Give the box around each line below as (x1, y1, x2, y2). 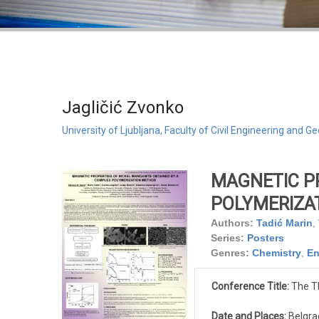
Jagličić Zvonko (62, 98, 184, 118)
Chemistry (251, 247, 301, 259)
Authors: (210, 217, 253, 229)
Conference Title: (211, 281, 289, 293)
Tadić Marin (256, 217, 313, 229)
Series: (210, 232, 244, 244)
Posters (246, 232, 284, 244)
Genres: (210, 247, 249, 259)
